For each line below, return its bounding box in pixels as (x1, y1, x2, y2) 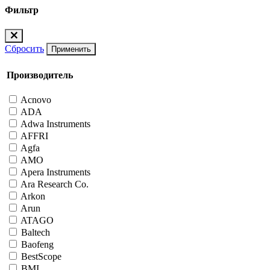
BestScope (21, 251, 61, 262)
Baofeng (21, 239, 54, 250)
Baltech (21, 227, 50, 238)
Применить (51, 44, 91, 54)
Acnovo (20, 95, 51, 105)
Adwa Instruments (20, 119, 90, 130)
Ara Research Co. (20, 179, 89, 190)
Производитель (7, 69, 73, 80)
